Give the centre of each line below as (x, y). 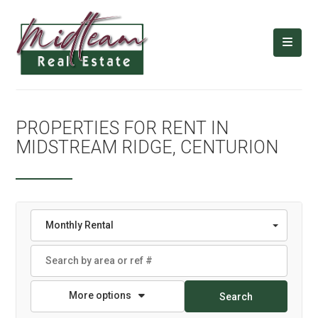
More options (100, 295)
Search (236, 296)
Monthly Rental (80, 225)
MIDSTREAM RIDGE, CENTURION (147, 147)
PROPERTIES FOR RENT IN (122, 128)
